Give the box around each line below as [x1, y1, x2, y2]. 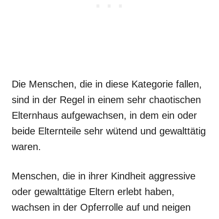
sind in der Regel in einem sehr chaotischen [12, 94, 201, 105]
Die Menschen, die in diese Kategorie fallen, [12, 78, 202, 89]
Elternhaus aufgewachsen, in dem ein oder [12, 109, 197, 121]
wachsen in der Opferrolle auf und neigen [12, 201, 191, 213]
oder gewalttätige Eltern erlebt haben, [12, 186, 175, 197]
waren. [12, 141, 41, 152]
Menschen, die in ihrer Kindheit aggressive [12, 170, 196, 181]
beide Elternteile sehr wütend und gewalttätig [12, 125, 206, 136]
